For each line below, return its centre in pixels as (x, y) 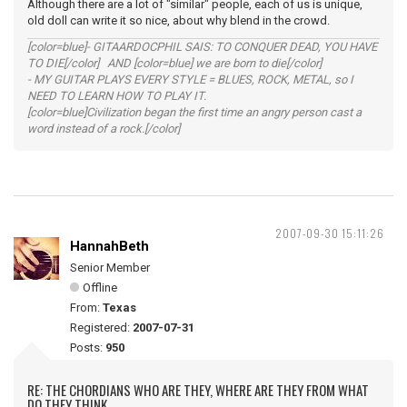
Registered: (101, 328)
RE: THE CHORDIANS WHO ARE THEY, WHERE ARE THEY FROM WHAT (198, 390)
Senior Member (110, 268)
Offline (100, 288)
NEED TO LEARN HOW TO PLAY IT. (117, 96)
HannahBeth (109, 246)
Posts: (88, 347)
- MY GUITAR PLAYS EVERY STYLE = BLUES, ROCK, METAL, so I (190, 79)
